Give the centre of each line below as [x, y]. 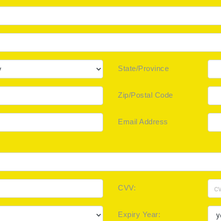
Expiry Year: [139, 214]
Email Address [143, 122]
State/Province [143, 68]
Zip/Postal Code [146, 95]
